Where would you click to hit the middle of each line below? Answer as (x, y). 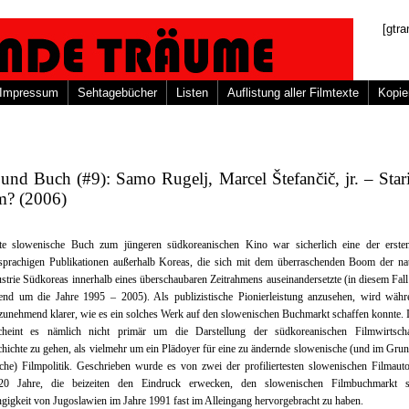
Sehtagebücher (117, 93)
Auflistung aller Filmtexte (293, 93)
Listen (192, 93)
